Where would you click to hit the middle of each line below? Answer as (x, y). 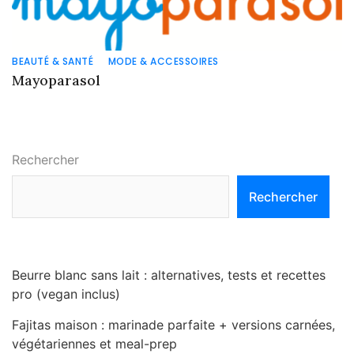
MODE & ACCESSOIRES (163, 61)
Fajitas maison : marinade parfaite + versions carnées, (173, 324)
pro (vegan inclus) (66, 294)
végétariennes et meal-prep (94, 343)
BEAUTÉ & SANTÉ (53, 61)
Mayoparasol (56, 80)
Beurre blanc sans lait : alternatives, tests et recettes (169, 275)
